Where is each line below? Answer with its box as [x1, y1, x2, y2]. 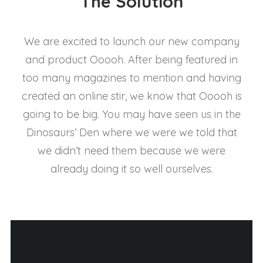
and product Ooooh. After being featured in [25, 53, 238, 66]
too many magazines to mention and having [22, 71, 241, 85]
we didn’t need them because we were [38, 144, 225, 157]
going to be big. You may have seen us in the [22, 107, 241, 121]
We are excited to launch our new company [23, 35, 240, 48]
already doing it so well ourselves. [50, 162, 213, 176]
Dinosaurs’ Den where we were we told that [26, 126, 237, 139]
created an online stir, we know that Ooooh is [21, 89, 242, 103]
